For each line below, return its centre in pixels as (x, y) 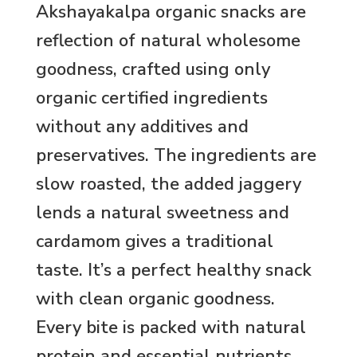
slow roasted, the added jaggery (169, 184)
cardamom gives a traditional (155, 241)
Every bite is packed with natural (171, 327)
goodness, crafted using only (153, 69)
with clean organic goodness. (155, 298)
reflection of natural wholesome (168, 40)
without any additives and (142, 126)
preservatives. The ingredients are (176, 155)
